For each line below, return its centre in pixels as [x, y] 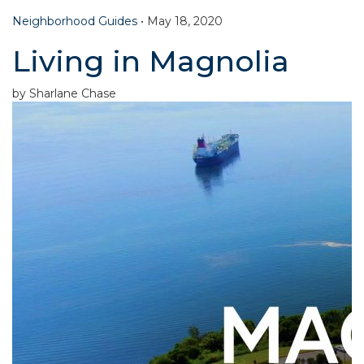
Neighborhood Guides [75, 22]
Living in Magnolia [151, 61]
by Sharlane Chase [64, 94]
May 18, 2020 [185, 22]
